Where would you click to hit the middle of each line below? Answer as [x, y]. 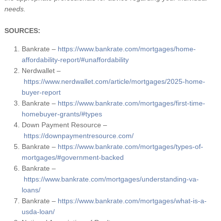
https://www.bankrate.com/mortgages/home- [127, 49]
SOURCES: [23, 31]
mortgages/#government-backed [73, 158]
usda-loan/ [38, 212]
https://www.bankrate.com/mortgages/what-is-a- [132, 201]
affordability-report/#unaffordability [75, 60]
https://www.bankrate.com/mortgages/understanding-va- [111, 179]
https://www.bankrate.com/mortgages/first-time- [131, 103]
